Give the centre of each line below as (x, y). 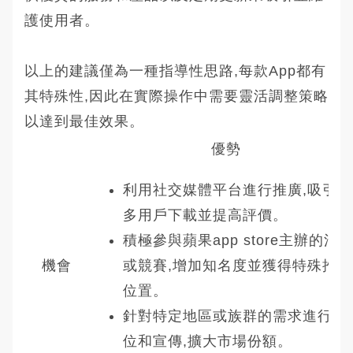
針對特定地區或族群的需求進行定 (235, 316)
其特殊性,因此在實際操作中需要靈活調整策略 (176, 96)
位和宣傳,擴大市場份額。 (208, 341)
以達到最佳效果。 (84, 121)
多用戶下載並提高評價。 (205, 215)
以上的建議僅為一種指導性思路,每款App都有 (175, 71)
